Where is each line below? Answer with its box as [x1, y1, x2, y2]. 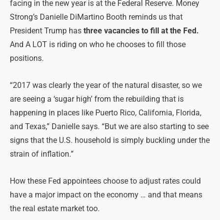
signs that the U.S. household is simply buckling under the [10, 136, 210, 145]
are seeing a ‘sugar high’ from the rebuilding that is [10, 94, 184, 104]
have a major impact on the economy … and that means [10, 190, 202, 199]
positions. [10, 54, 44, 63]
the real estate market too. [10, 204, 100, 213]
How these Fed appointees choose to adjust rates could [10, 176, 201, 186]
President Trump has [10, 26, 83, 35]
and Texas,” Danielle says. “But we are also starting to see [10, 122, 209, 131]
